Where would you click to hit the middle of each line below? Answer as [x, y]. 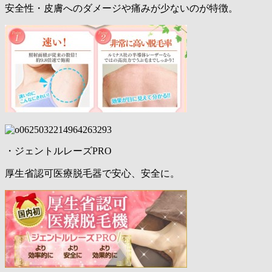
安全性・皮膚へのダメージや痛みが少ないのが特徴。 [121, 8]
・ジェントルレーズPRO [58, 151]
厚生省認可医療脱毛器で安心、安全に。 [92, 173]
